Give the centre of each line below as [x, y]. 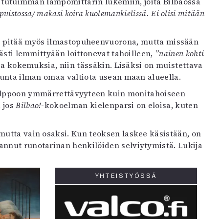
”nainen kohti [180, 53]
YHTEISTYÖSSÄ [126, 176]
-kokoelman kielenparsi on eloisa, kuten [120, 105]
